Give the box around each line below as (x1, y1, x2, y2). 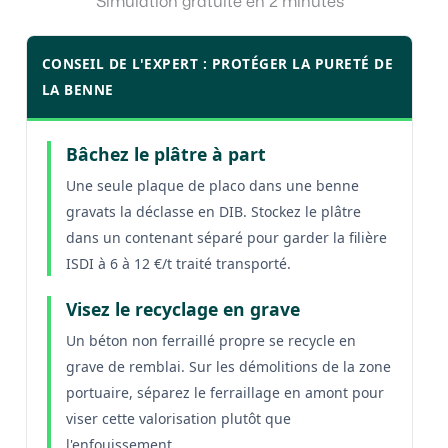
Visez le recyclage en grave (65, 296, 300, 321)
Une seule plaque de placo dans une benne (65, 175, 359, 195)
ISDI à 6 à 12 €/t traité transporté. (65, 253, 291, 273)
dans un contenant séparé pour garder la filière (65, 227, 387, 247)
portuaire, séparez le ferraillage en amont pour (65, 382, 384, 402)
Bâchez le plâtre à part (65, 141, 266, 166)
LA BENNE (41, 79, 114, 99)
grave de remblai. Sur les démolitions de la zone (65, 356, 391, 376)
